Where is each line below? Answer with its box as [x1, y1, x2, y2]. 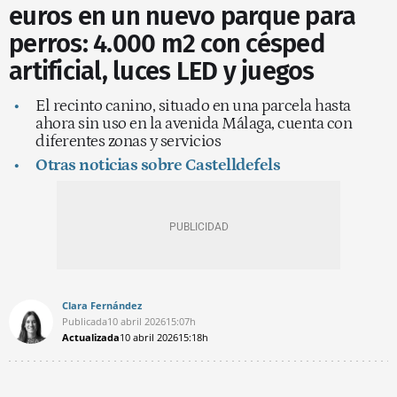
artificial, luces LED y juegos [9, 55, 315, 87]
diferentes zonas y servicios [35, 131, 221, 151]
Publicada [62, 314, 107, 328]
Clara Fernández [62, 298, 142, 312]
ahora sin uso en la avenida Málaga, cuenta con [35, 113, 352, 133]
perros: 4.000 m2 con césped [9, 27, 324, 59]
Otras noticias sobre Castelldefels [35, 155, 280, 175]
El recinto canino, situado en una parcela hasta [35, 96, 351, 115]
